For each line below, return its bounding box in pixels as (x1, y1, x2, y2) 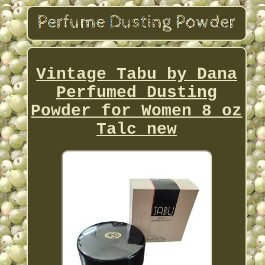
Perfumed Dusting (56, 83, 217, 102)
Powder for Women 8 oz (31, 101, 243, 120)
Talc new (96, 119, 177, 138)
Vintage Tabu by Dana (35, 64, 237, 83)
